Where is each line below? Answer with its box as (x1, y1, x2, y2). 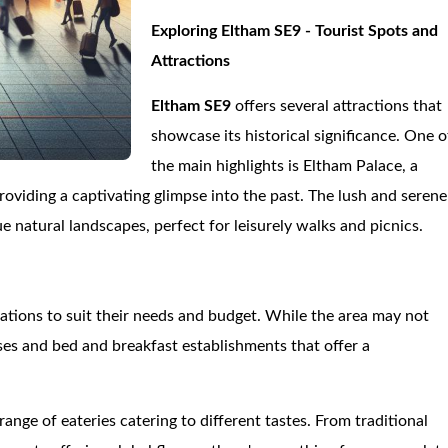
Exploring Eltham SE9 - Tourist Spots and (151, 23, 439, 39)
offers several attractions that (231, 98, 443, 114)
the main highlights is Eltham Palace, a (151, 158, 419, 174)
